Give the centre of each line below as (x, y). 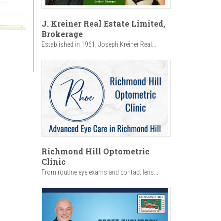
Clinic (53, 161)
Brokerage (62, 34)
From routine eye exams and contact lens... (100, 172)
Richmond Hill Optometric (95, 151)
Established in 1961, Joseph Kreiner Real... (99, 44)
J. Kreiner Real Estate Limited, (103, 23)
